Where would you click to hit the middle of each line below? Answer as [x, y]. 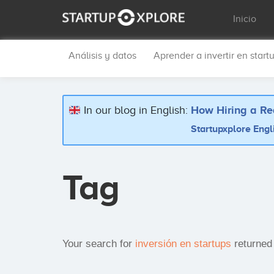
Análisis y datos [102, 56]
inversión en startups [183, 244]
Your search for [99, 244]
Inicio [245, 19]
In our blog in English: [136, 110]
